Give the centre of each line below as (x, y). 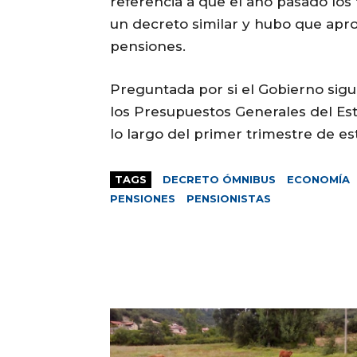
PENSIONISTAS (229, 199)
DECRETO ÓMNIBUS (219, 180)
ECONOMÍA (318, 180)
